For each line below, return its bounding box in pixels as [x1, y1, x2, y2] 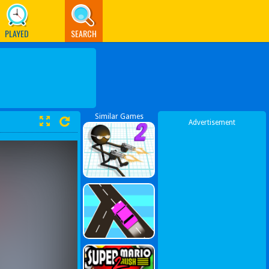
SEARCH [71, 27, 97, 40]
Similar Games [94, 112, 144, 121]
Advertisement [189, 118, 235, 127]
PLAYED [5, 27, 29, 40]
